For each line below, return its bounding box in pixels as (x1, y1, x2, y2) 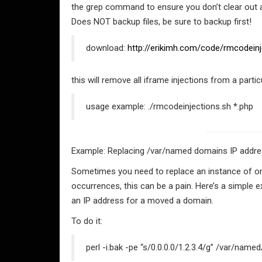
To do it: (71, 216, 102, 226)
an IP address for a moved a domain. (71, 195, 213, 206)
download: (86, 43, 127, 53)
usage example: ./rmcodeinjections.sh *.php (86, 101, 253, 112)
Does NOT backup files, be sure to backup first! (71, 16, 251, 27)
